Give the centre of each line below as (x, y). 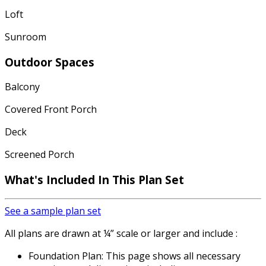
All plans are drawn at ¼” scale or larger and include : (121, 233)
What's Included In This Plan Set (94, 179)
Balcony (22, 87)
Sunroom (26, 37)
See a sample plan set (53, 210)
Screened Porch (39, 155)
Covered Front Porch (51, 110)
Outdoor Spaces (50, 62)
